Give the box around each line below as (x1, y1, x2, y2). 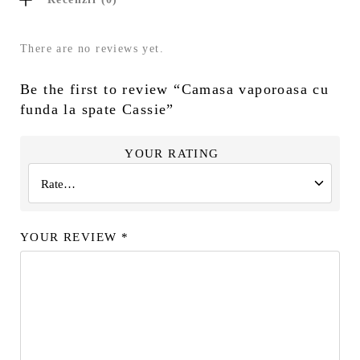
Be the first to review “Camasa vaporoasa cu (20, 80, 329, 97)
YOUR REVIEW (20, 230, 121, 243)
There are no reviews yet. (20, 43, 164, 55)
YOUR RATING (125, 146, 219, 160)
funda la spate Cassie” (20, 100, 180, 117)
